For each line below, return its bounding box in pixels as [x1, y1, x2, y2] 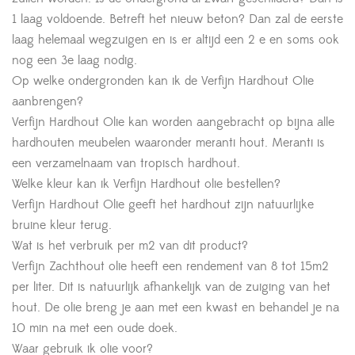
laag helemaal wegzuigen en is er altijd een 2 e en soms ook [12, 32, 339, 48]
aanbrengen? [12, 94, 83, 110]
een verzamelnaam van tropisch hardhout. [12, 155, 240, 172]
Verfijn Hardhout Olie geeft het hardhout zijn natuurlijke [12, 197, 314, 213]
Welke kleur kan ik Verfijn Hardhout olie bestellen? [12, 176, 281, 193]
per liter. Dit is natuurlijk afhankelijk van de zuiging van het [12, 279, 330, 296]
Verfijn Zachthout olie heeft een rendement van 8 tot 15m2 [12, 258, 329, 275]
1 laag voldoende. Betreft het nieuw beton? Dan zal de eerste [12, 11, 343, 28]
